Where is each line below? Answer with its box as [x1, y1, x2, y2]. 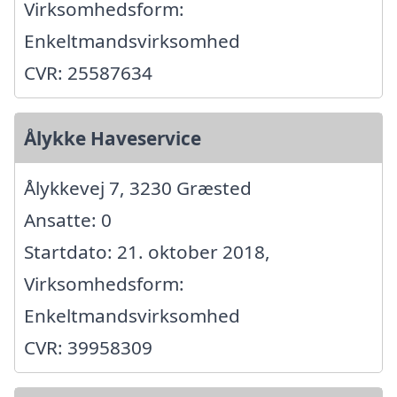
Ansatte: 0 [24, 206, 112, 232]
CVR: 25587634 [24, 59, 152, 85]
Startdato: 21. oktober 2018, [24, 238, 270, 264]
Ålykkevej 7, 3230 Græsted [24, 175, 252, 200]
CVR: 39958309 [24, 334, 152, 360]
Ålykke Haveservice [24, 125, 201, 151]
